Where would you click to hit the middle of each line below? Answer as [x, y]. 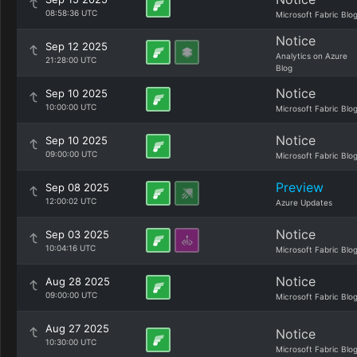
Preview [300, 187]
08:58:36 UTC [71, 13]
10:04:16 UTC [71, 248]
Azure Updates [304, 202]
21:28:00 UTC [71, 60]
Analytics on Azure [312, 56]
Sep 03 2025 [77, 234]
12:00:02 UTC [71, 201]
